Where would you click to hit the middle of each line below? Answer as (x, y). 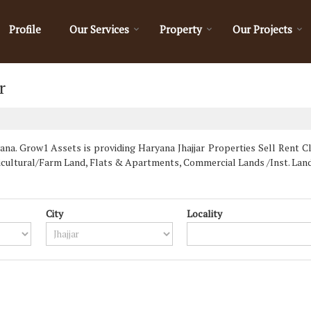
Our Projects (262, 29)
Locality (205, 213)
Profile (25, 29)
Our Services (99, 29)
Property (181, 29)
